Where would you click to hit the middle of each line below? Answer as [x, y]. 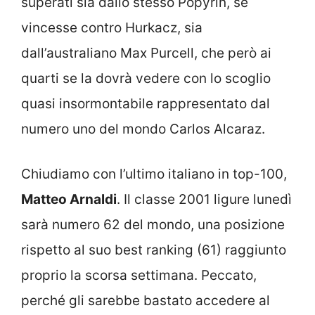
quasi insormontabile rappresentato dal [146, 103]
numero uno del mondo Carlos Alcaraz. [143, 129]
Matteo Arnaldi [69, 200]
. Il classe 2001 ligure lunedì [204, 200]
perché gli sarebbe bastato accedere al [146, 301]
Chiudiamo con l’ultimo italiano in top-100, [154, 174]
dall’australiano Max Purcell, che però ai [146, 53]
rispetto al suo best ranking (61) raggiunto [154, 250]
